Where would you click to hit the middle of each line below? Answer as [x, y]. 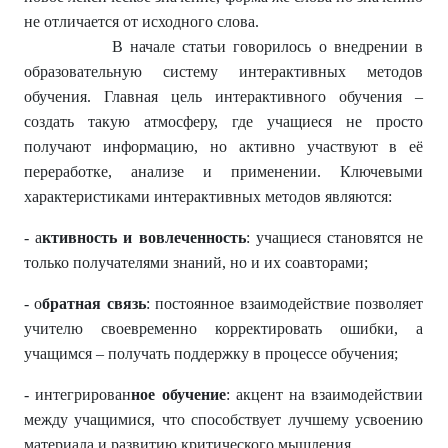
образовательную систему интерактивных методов [224, 71]
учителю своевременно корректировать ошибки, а [224, 328]
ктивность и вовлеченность [144, 237]
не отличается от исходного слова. [141, 21]
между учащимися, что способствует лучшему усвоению [224, 419]
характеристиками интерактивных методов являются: [208, 196]
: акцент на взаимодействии [324, 394]
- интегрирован [78, 394]
